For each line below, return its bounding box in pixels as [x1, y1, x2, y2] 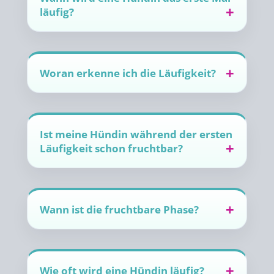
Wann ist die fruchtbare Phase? [40, 202, 199, 217]
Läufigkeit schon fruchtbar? [40, 141, 183, 155]
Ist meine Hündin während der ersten [40, 127, 232, 141]
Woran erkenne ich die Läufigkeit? [40, 66, 216, 80]
